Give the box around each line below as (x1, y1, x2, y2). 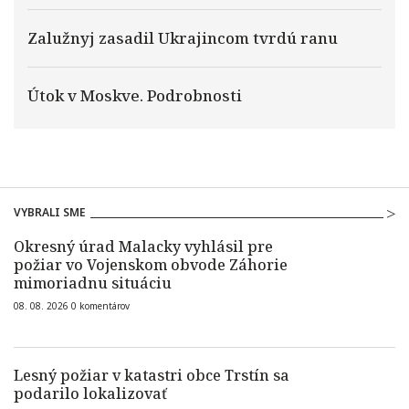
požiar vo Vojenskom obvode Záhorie (14, 255, 288, 275)
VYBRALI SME (14, 204, 86, 220)
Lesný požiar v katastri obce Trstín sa (14, 365, 289, 385)
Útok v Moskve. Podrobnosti (27, 85, 242, 106)
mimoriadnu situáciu (14, 273, 172, 293)
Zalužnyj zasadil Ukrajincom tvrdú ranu (27, 27, 338, 48)
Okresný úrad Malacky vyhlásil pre (14, 236, 273, 257)
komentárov (77, 299, 130, 312)
